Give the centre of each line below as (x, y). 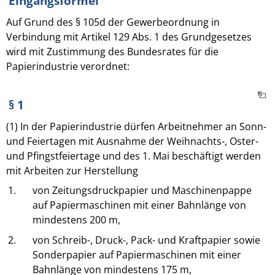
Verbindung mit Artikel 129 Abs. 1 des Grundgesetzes (129, 37)
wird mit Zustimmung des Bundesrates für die (112, 51)
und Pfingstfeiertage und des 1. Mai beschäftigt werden (134, 156)
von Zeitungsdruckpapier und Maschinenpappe (142, 191)
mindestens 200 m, (77, 220)
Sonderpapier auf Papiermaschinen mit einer (137, 254)
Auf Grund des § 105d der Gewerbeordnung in (113, 22)
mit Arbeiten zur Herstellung (72, 170)
